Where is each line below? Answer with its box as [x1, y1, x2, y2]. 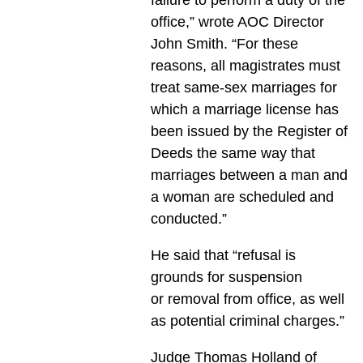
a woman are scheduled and [150, 188, 334, 205]
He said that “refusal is [150, 246, 296, 263]
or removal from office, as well [150, 290, 344, 307]
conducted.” [150, 210, 227, 227]
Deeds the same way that [150, 144, 315, 161]
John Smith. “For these [150, 35, 298, 52]
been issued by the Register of [150, 122, 348, 139]
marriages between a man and [150, 166, 348, 183]
